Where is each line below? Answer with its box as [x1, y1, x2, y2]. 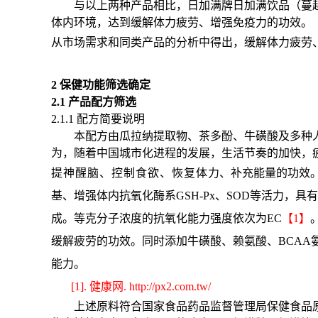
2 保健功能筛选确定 [51, 78, 150, 91]
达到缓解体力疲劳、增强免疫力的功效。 [108, 16, 312, 28]
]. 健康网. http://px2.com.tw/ [80, 280, 211, 292]
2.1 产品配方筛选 [51, 95, 136, 108]
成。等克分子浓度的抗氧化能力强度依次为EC [51, 212, 282, 224]
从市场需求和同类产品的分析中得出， [51, 35, 244, 48]
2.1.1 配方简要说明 [51, 112, 145, 125]
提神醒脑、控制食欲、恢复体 [51, 166, 208, 179]
